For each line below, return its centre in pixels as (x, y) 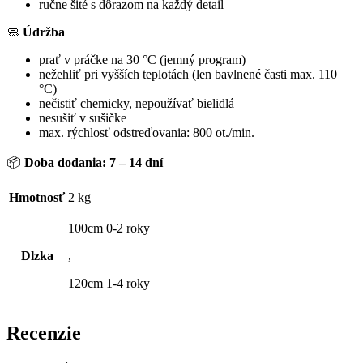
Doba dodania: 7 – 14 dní (94, 162)
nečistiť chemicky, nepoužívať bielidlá (137, 103)
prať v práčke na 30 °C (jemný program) (142, 59)
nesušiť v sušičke (83, 117)
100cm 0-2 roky (109, 228)
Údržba (44, 32)
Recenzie (44, 333)
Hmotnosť (37, 197)
